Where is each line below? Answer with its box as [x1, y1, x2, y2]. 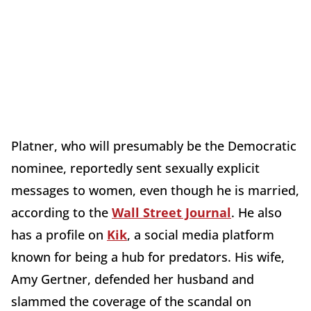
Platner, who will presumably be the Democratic [11, 137, 296, 155]
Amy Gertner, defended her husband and [11, 271, 254, 288]
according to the [11, 204, 112, 221]
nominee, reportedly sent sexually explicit [11, 160, 260, 177]
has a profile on [11, 226, 107, 244]
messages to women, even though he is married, [11, 182, 299, 199]
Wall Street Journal [112, 204, 231, 221]
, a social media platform [127, 226, 274, 244]
